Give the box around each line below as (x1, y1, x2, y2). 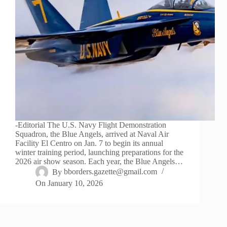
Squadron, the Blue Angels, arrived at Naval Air (15, 130, 169, 139)
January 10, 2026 (48, 179, 103, 188)
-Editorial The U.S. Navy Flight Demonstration (15, 121, 166, 130)
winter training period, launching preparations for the (15, 148, 183, 157)
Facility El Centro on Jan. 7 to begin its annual (15, 139, 163, 148)
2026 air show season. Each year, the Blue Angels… (15, 157, 183, 166)
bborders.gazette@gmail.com (64, 167, 158, 176)
